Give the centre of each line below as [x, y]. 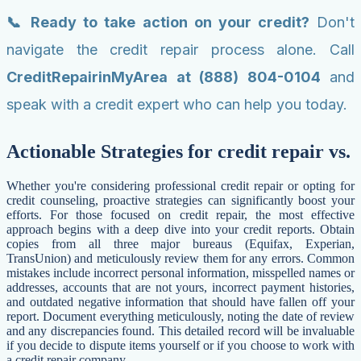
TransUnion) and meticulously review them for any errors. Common [180, 259]
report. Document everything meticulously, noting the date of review [180, 317]
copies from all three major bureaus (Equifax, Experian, [180, 244]
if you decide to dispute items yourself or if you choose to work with [180, 346]
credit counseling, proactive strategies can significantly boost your [180, 201]
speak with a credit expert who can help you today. [177, 105]
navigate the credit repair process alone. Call [180, 50]
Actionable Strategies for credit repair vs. [178, 152]
